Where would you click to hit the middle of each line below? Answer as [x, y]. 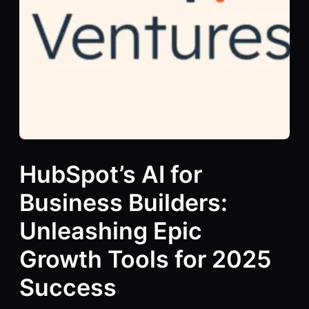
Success [68, 287]
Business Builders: [123, 202]
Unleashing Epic [111, 230]
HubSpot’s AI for [111, 174]
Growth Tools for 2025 [146, 259]
